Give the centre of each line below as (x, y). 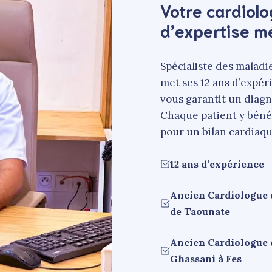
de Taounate (200, 211)
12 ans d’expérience (217, 164)
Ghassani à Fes (206, 258)
